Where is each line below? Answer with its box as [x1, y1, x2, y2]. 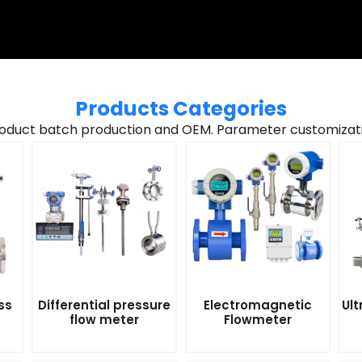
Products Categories [75, 94, 287, 123]
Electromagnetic [203, 297, 312, 314]
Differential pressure [38, 297, 171, 314]
